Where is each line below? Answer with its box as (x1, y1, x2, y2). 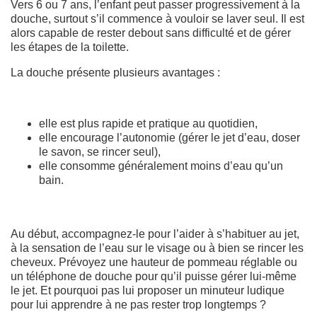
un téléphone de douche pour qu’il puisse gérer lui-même (11, 270, 296, 282)
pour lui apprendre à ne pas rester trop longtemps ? (11, 298, 266, 311)
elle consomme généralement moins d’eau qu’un (39, 159, 283, 172)
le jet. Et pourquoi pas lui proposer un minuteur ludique (11, 284, 284, 296)
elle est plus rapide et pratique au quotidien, (39, 117, 258, 129)
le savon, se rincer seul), (39, 145, 161, 158)
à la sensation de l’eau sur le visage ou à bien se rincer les (11, 241, 304, 254)
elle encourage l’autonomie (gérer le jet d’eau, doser (39, 131, 300, 144)
